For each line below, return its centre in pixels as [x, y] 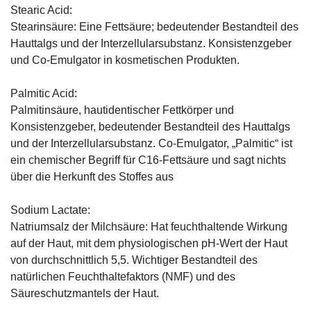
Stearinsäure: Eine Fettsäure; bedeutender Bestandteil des [154, 26]
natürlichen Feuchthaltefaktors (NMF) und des [123, 276]
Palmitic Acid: [44, 93]
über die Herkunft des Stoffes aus [92, 176]
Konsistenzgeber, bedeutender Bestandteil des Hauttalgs [150, 126]
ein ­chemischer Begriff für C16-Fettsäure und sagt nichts [148, 160]
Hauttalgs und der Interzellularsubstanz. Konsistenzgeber [151, 43]
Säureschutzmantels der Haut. [85, 293]
